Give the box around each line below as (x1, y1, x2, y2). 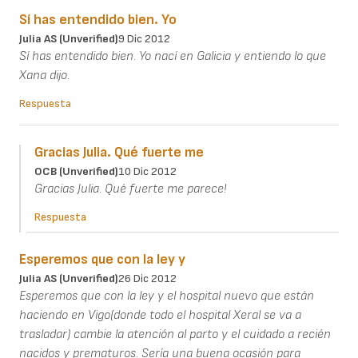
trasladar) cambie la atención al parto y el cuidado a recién (19, 327, 331, 343)
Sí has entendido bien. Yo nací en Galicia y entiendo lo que (19, 49, 326, 65)
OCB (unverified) (34, 165, 118, 179)
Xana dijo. (19, 68, 70, 84)
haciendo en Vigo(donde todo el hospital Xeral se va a (19, 308, 301, 324)
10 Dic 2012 (117, 165, 177, 179)
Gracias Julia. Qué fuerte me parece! (34, 181, 226, 197)
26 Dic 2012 (118, 272, 177, 286)
